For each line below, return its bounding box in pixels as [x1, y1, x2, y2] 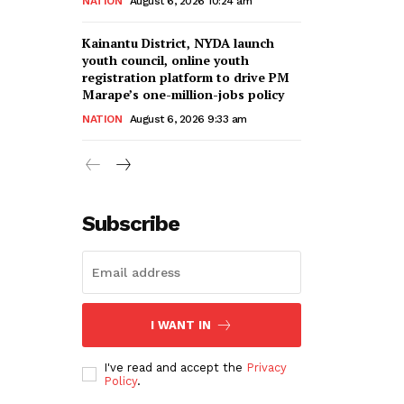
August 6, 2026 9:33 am [129, 112, 247, 125]
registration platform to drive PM [82, 68, 289, 86]
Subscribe [82, 210, 179, 236]
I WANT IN [151, 317, 211, 332]
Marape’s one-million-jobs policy [82, 85, 284, 103]
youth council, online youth [82, 50, 249, 69]
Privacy [246, 360, 287, 374]
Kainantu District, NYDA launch [82, 33, 274, 51]
